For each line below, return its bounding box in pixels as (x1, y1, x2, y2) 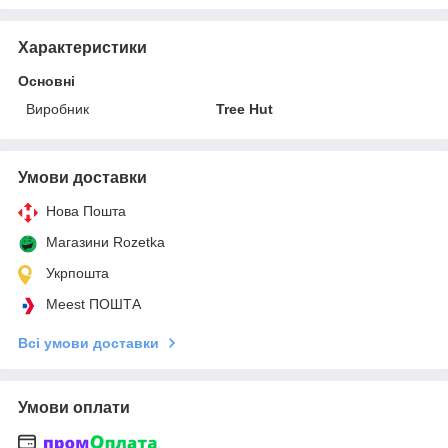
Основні (18, 72, 75, 89)
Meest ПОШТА (46, 295, 141, 312)
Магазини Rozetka (46, 233, 165, 250)
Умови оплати (18, 398, 130, 416)
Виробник (26, 100, 89, 117)
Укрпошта (46, 264, 109, 281)
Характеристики (18, 38, 147, 56)
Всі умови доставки (18, 334, 159, 351)
